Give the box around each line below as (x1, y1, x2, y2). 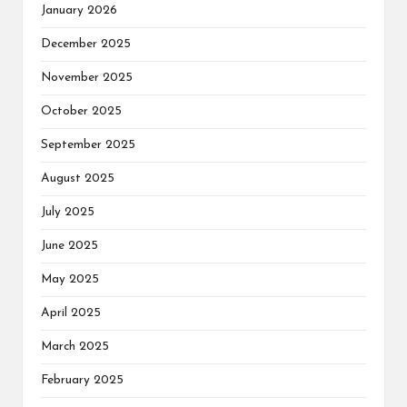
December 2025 (41, 37, 131, 50)
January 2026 (41, 4, 117, 16)
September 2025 (41, 138, 135, 151)
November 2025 (41, 71, 133, 84)
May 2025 (41, 273, 99, 285)
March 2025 (41, 340, 109, 352)
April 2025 (41, 306, 101, 319)
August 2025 (41, 172, 114, 184)
